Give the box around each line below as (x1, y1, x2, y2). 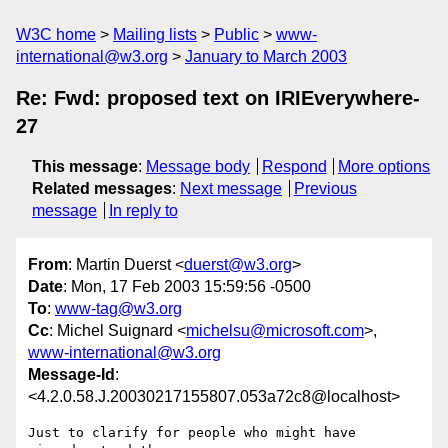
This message (32, 158, 138, 175)
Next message (180, 180, 282, 197)
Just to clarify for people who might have (28, 425, 356, 441)
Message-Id (28, 366, 115, 384)
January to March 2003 (185, 48, 347, 65)
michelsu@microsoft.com (186, 322, 364, 340)
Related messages (32, 180, 172, 197)
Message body (146, 158, 250, 175)
